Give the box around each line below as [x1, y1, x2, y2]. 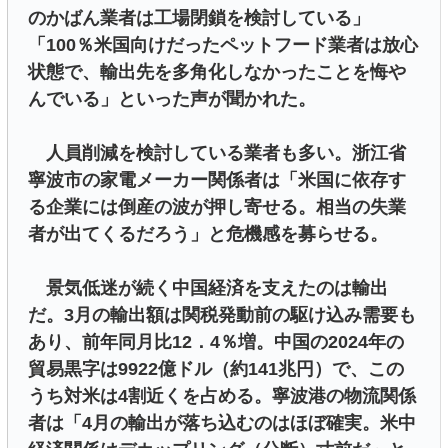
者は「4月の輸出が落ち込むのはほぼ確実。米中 [28, 412, 416, 433]
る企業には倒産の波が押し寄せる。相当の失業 [28, 196, 406, 217]
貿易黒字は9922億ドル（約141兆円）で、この [28, 358, 404, 379]
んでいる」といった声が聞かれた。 [28, 88, 316, 109]
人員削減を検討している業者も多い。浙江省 [28, 142, 406, 163]
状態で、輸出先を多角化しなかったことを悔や [28, 61, 406, 82]
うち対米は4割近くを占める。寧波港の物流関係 [28, 385, 416, 406]
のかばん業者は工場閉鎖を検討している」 [28, 7, 370, 28]
